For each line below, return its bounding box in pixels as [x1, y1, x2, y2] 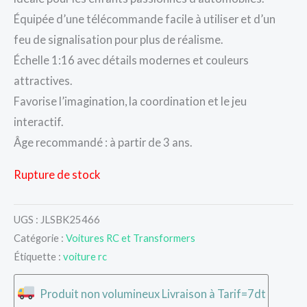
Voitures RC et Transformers [66, 231, 195, 244]
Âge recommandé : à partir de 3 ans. [14, 136, 192, 149]
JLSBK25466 [40, 212, 100, 225]
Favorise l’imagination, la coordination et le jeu [14, 95, 247, 108]
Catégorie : [14, 231, 66, 244]
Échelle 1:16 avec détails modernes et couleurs [14, 53, 249, 67]
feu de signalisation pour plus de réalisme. [14, 33, 223, 47]
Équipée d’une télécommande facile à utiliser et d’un [14, 12, 275, 26]
